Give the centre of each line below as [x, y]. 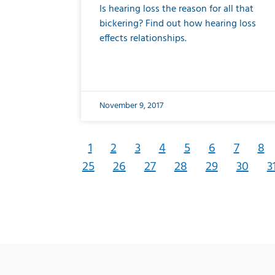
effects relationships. [143, 39]
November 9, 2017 [131, 106]
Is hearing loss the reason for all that [176, 9]
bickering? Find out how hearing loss [178, 24]
